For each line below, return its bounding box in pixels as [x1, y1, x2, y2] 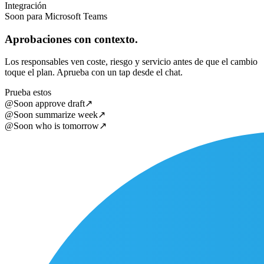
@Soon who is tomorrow [5, 121, 99, 131]
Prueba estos [5, 87, 51, 98]
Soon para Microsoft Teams [5, 11, 107, 21]
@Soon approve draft [5, 98, 85, 109]
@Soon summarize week [5, 110, 98, 120]
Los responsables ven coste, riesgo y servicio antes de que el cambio [5, 57, 258, 67]
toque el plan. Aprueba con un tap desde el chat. [5, 67, 183, 78]
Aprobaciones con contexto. [5, 32, 138, 45]
